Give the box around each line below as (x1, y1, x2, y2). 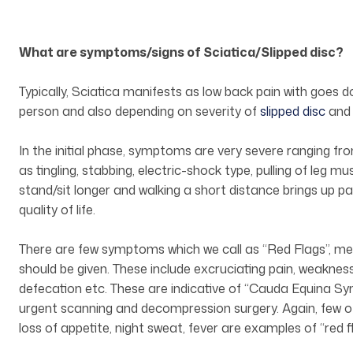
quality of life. (19, 201, 95, 219)
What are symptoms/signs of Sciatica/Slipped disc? (19, 43, 344, 61)
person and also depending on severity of (19, 102, 260, 121)
